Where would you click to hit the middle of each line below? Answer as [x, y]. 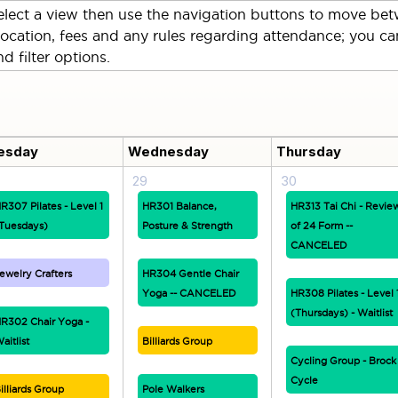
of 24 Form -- [321, 226]
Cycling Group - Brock [343, 361]
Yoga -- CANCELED [189, 293]
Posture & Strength [187, 226]
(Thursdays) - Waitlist [341, 313]
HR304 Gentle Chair [190, 274]
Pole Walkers [173, 389]
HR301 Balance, [179, 206]
